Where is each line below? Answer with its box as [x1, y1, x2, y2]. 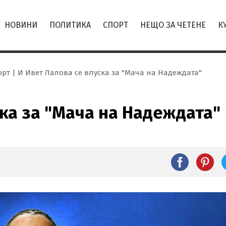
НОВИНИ [5, 20, 37, 30]
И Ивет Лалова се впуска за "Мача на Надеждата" [18, 68, 202, 77]
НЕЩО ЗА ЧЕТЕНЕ [140, 20, 206, 30]
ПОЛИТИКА [49, 20, 91, 30]
